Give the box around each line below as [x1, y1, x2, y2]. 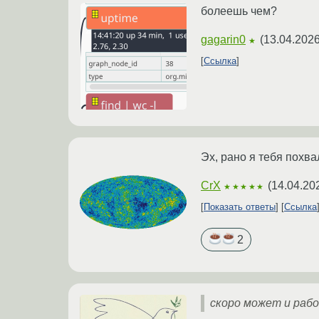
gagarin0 [201, 33, 246, 46]
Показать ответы [204, 202, 276, 213]
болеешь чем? [201, 5, 277, 18]
